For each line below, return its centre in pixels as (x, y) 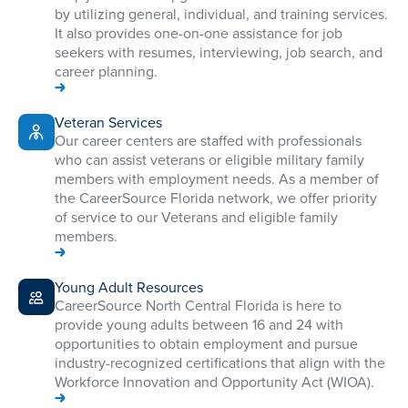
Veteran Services (108, 123)
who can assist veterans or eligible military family (209, 160)
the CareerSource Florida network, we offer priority (216, 199)
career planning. (106, 72)
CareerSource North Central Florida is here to (198, 306)
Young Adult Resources (129, 288)
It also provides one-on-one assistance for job (199, 34)
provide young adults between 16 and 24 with (199, 325)
